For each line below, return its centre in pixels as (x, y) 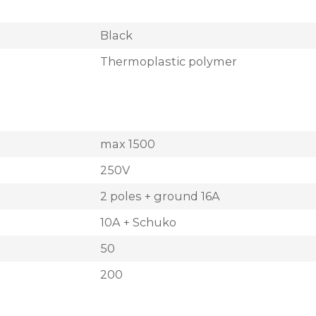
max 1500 (128, 144)
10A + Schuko (138, 222)
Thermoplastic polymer (169, 61)
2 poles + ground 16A (160, 196)
